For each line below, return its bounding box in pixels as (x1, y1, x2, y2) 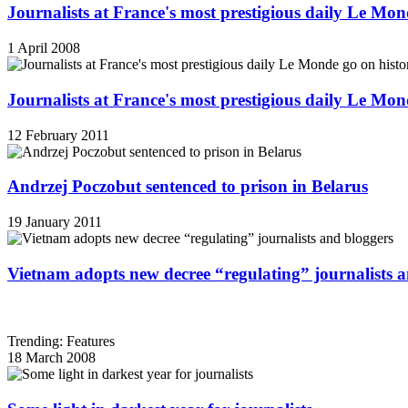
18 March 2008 (7, 350, 96, 366)
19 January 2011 (7, 214, 102, 229)
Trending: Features (7, 333, 115, 350)
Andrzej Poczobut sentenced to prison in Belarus (7, 177, 368, 197)
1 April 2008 (7, 40, 80, 56)
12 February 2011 (7, 127, 109, 143)
